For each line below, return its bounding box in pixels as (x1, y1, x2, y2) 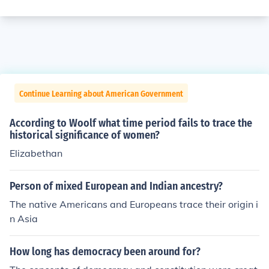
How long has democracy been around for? (10, 245, 201, 258)
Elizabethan (10, 147, 62, 159)
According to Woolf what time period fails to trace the (10, 116, 252, 130)
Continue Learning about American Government (19, 89, 183, 99)
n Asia (10, 213, 38, 225)
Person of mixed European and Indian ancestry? (10, 180, 223, 193)
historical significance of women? (10, 128, 160, 142)
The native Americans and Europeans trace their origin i (10, 198, 258, 210)
